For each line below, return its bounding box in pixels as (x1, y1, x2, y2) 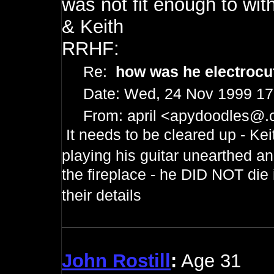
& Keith (62, 16, 124, 37)
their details (62, 187, 141, 204)
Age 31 (177, 250, 241, 272)
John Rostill (62, 250, 171, 272)
